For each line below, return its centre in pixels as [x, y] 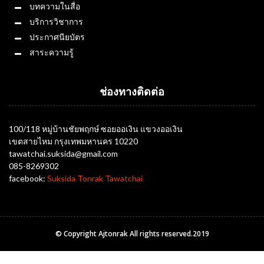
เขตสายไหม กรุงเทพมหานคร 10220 [73, 141]
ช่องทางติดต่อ [132, 93]
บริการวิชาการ [56, 22]
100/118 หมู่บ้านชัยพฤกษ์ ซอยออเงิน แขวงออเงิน [96, 128]
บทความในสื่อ [55, 6]
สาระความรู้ [52, 52]
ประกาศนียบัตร [57, 37]
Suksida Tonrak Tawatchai [95, 178]
